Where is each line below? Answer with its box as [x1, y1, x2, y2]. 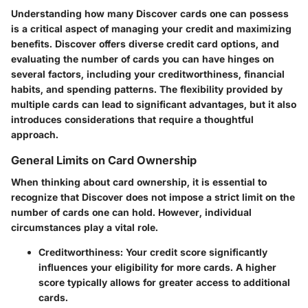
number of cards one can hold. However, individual [11, 206, 252, 219]
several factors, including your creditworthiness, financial [11, 67, 285, 80]
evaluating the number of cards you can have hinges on [11, 52, 274, 65]
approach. [11, 128, 58, 140]
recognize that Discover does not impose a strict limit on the [11, 191, 295, 203]
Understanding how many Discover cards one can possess [11, 7, 289, 19]
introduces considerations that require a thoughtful [11, 113, 254, 125]
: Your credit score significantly [120, 246, 267, 258]
